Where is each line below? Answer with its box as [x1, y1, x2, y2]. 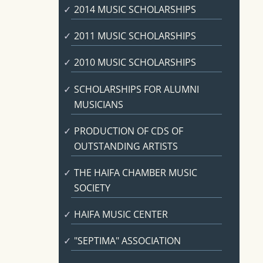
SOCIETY [73, 181, 110, 194]
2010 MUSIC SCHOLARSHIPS [73, 56, 196, 69]
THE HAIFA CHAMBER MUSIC [73, 166, 197, 179]
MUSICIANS [73, 97, 123, 111]
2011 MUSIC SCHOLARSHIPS [73, 29, 196, 43]
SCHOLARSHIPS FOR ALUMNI [73, 82, 199, 96]
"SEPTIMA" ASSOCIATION [73, 234, 181, 248]
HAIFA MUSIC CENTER [73, 208, 168, 221]
